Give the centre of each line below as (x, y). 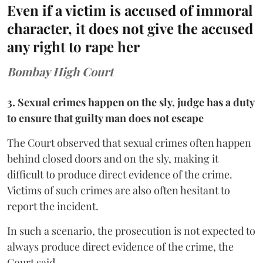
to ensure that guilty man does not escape (105, 118)
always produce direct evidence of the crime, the (120, 247)
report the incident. (53, 206)
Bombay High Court (60, 72)
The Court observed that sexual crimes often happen (129, 143)
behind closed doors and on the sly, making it (113, 159)
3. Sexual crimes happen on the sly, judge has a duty (131, 102)
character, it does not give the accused (130, 28)
